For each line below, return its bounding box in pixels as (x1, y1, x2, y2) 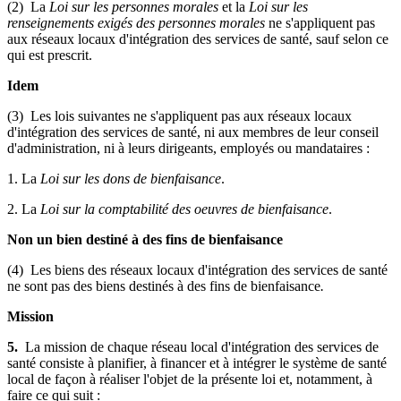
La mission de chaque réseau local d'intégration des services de (25, 338, 379, 354)
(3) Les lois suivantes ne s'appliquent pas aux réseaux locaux (7, 107, 352, 124)
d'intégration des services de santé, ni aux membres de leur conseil (7, 124, 379, 140)
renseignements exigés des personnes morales (7, 14, 265, 30)
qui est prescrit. (7, 47, 92, 63)
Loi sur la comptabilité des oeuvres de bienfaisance (40, 200, 328, 217)
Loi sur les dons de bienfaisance (40, 170, 221, 186)
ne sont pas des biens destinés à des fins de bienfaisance (7, 277, 320, 294)
